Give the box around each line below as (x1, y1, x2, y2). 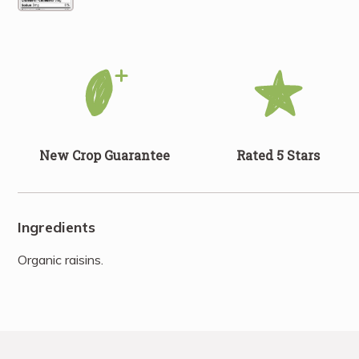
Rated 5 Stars (236, 146, 320, 163)
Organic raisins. (18, 251, 103, 268)
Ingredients (18, 217, 95, 236)
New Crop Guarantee (38, 146, 170, 163)
